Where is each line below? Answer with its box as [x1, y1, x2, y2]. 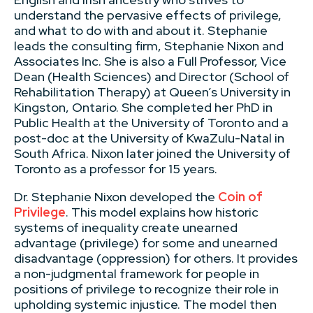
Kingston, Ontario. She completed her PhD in [14, 99, 272, 115]
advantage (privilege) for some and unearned [14, 235, 277, 251]
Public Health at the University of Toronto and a [14, 115, 289, 131]
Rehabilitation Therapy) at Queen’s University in [14, 84, 291, 100]
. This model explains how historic [66, 204, 259, 220]
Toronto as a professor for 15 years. [14, 161, 217, 177]
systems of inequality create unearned [14, 219, 238, 235]
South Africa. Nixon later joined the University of [14, 145, 291, 161]
